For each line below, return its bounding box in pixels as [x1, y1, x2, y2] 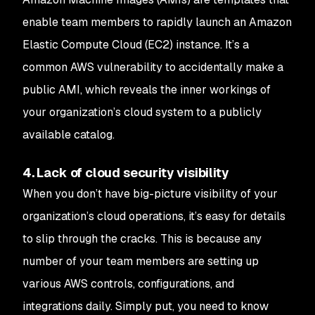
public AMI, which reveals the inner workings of [22, 82, 271, 97]
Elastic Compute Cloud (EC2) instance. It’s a [22, 37, 249, 52]
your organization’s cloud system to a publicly [22, 105, 262, 120]
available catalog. [22, 127, 117, 142]
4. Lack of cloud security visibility [22, 165, 229, 181]
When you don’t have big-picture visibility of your [22, 186, 278, 201]
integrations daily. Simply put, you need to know [22, 299, 269, 314]
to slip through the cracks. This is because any [22, 231, 262, 246]
